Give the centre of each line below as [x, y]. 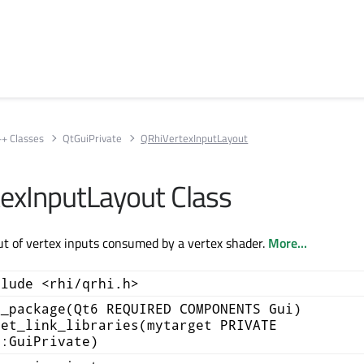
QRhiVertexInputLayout [195, 138]
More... [288, 243]
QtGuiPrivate [93, 138]
